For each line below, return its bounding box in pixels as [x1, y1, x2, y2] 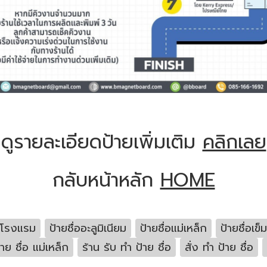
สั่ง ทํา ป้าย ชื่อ [185, 238, 253, 256]
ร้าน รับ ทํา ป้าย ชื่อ [82, 238, 171, 256]
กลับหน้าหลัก [52, 166, 160, 195]
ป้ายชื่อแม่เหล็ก [140, 219, 207, 237]
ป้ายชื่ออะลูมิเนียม [49, 219, 126, 237]
